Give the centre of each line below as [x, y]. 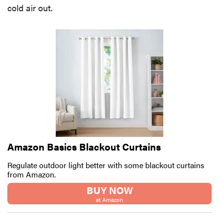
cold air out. [30, 7]
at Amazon [109, 199]
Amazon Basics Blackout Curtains [84, 146]
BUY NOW [109, 190]
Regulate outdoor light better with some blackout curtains [106, 165]
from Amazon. [32, 174]
